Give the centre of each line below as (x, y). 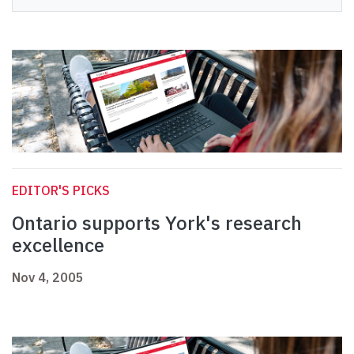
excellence (58, 245)
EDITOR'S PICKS (61, 191)
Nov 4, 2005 (48, 278)
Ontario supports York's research (157, 223)
